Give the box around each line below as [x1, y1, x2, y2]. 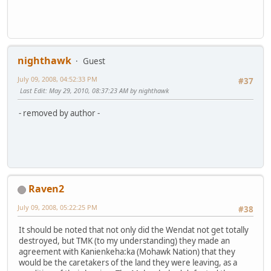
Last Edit [20, 86, 45, 96]
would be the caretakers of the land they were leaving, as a [19, 257, 237, 269]
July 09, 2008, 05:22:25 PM [18, 203, 97, 212]
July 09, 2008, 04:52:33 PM [18, 74, 97, 84]
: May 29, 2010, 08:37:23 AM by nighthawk [45, 86, 169, 96]
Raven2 [28, 182, 64, 196]
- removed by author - [19, 108, 100, 119]
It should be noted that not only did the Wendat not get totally [19, 224, 249, 236]
